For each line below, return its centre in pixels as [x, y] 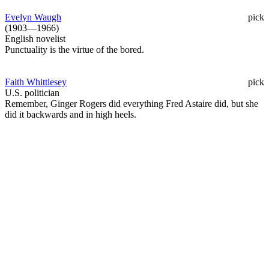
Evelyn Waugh [33, 17]
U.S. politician [32, 92]
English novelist [35, 38]
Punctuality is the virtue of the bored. [74, 49]
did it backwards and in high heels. [71, 114]
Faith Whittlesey [36, 82]
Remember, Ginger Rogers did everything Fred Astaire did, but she [131, 103]
